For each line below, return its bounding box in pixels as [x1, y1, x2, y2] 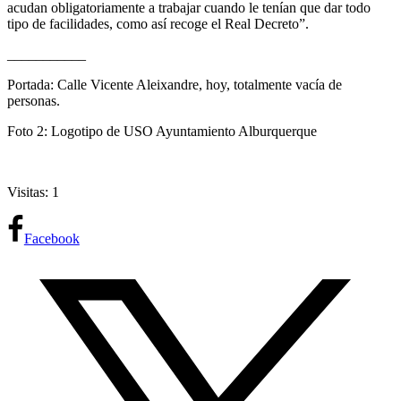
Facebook [23, 231, 80, 247]
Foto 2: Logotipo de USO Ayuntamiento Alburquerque [7, 124, 317, 140]
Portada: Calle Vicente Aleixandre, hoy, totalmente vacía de [7, 77, 342, 93]
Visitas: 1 [7, 184, 59, 200]
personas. [7, 93, 60, 109]
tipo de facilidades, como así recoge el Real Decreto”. [7, 16, 309, 32]
